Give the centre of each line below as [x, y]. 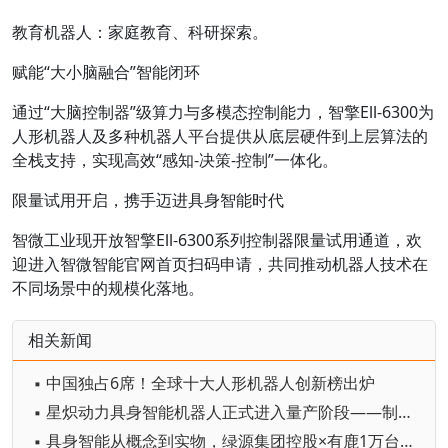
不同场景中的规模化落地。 [108, 288]
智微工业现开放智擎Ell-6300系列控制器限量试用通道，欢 [217, 240]
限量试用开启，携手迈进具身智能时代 [148, 200]
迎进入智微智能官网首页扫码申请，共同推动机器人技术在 [220, 264]
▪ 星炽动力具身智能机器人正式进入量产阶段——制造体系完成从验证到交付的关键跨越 [404, 411]
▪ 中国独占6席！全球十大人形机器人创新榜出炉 [204, 383]
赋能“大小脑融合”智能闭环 [106, 72]
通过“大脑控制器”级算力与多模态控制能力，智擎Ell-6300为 [223, 112]
